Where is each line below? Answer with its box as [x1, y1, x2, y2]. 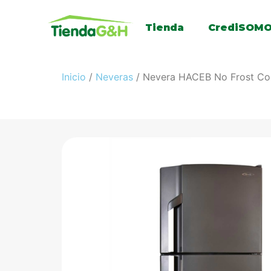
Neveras [96, 70, 133, 83]
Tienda [145, 22, 184, 34]
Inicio [62, 70, 86, 83]
